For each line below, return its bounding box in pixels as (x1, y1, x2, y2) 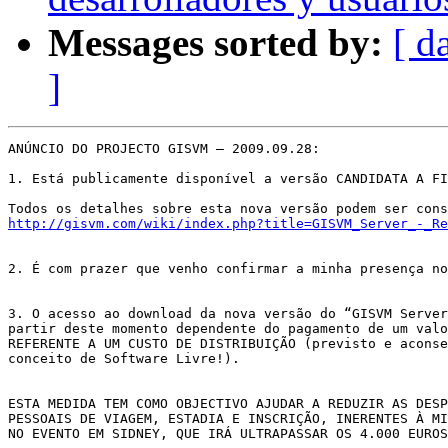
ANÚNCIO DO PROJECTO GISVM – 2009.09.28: (8, 141, 328, 157)
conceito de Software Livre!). (8, 351, 248, 367)
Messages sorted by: (48, 21, 383, 65)
